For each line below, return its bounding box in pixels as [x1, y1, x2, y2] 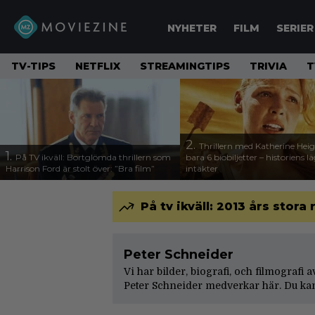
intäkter [186, 163, 218, 174]
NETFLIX [75, 60, 120, 72]
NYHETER [167, 22, 217, 34]
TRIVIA [250, 60, 287, 72]
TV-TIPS [11, 60, 56, 72]
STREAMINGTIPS [140, 60, 230, 72]
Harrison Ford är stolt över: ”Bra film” [6, 163, 155, 174]
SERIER [276, 22, 314, 34]
